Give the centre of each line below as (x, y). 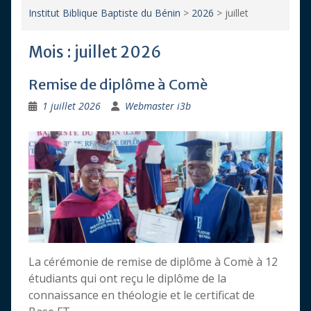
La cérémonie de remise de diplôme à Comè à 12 (153, 262)
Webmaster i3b (158, 106)
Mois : (51, 52)
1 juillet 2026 (71, 106)
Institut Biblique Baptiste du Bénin (104, 13)
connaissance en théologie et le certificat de (141, 295)
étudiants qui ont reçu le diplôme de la (127, 279)
